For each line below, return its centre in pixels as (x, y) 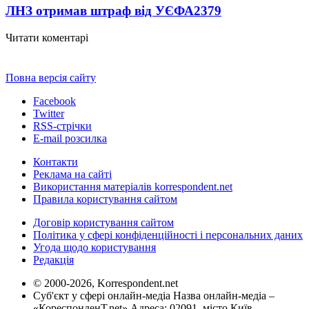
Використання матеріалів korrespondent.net (133, 186)
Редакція (53, 259)
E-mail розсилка (70, 138)
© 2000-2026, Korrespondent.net (106, 283)
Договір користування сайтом (103, 222)
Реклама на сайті (72, 174)
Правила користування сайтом (105, 199)
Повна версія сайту (51, 77)
